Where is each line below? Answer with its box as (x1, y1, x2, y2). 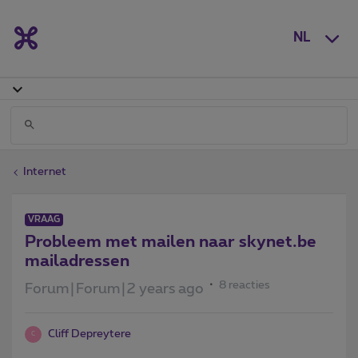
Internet (23, 165, 66, 177)
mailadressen (25, 253, 129, 269)
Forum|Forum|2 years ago (25, 281, 204, 296)
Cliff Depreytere (48, 328, 131, 340)
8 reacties (219, 279, 270, 291)
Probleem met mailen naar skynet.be (25, 233, 316, 250)
